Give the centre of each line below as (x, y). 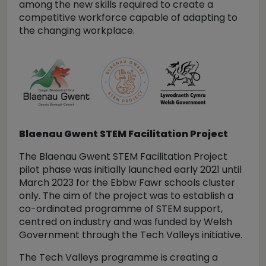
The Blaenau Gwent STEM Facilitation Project (123, 156)
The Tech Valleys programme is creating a (118, 257)
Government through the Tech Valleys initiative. (131, 235)
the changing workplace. (77, 31)
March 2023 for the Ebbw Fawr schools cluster (127, 183)
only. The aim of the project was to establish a (126, 196)
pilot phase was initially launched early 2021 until (130, 170)
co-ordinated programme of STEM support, (121, 209)
